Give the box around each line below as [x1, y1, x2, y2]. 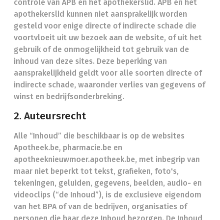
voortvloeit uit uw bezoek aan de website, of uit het [14, 33, 202, 42]
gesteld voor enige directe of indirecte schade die [14, 21, 196, 30]
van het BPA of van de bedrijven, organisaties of [14, 202, 187, 211]
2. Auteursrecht [14, 110, 86, 122]
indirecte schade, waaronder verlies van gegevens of [14, 80, 205, 89]
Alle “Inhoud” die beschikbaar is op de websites [14, 131, 185, 140]
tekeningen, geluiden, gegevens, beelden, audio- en [14, 178, 202, 188]
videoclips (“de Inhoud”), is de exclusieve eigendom [14, 190, 201, 199]
